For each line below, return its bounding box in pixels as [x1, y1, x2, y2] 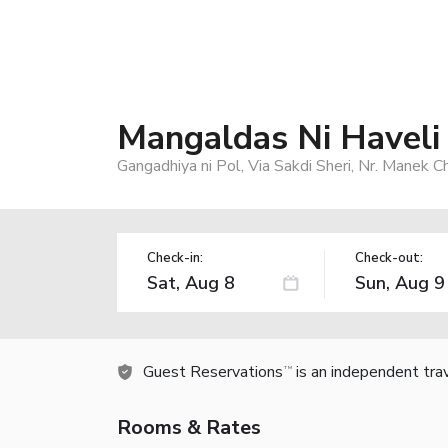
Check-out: [354, 248, 423, 267]
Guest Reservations [143, 360, 283, 383]
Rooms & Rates [117, 413, 261, 441]
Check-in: [147, 248, 203, 267]
